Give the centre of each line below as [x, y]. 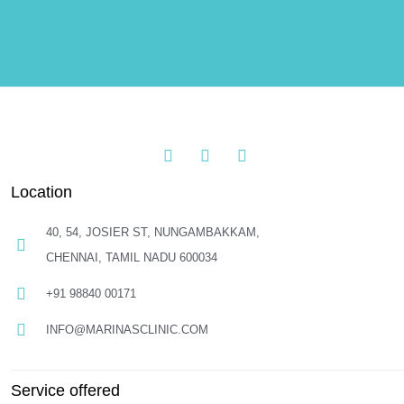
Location [41, 192]
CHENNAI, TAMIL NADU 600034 [131, 257]
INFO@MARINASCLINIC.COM [127, 330]
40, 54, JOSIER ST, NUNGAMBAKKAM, [152, 232]
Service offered [65, 390]
